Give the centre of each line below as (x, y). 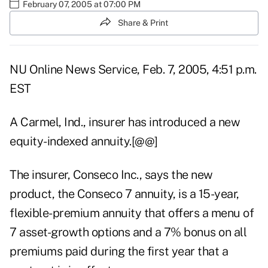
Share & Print (143, 22)
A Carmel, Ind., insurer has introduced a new (125, 122)
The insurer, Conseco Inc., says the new (111, 175)
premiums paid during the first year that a (119, 252)
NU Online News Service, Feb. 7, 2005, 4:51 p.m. (133, 70)
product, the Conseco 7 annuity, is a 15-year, (124, 194)
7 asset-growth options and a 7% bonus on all (128, 232)
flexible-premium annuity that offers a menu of (132, 213)
